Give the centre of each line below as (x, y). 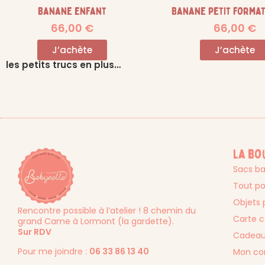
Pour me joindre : (54, 252)
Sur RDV (35, 232)
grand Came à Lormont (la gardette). (96, 222)
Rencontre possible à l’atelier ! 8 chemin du (107, 211)
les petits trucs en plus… (63, 65)
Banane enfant (72, 12)
